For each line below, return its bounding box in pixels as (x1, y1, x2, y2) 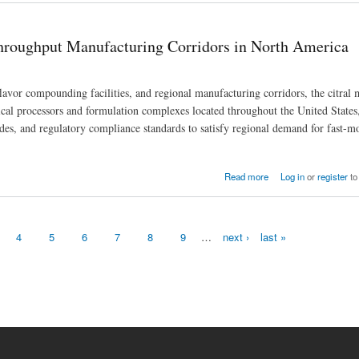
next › (222, 229, 249, 245)
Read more (224, 170, 269, 184)
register (317, 170, 348, 184)
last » (260, 229, 286, 245)
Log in (280, 170, 305, 184)
